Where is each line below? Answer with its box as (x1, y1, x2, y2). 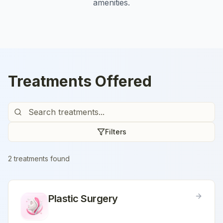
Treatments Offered (8, 72, 152, 90)
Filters (105, 127, 126, 136)
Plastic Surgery (48, 193, 118, 205)
